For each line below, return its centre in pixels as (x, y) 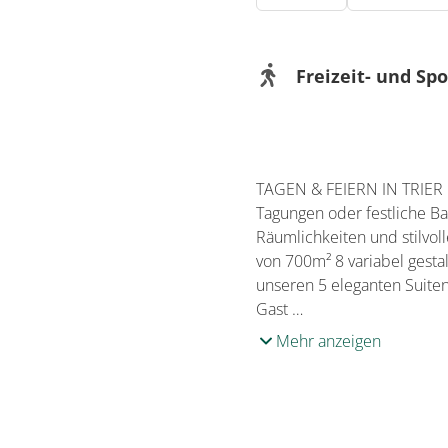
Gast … (279, 309)
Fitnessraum (363, 165)
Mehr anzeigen (328, 341)
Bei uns (325, 133)
